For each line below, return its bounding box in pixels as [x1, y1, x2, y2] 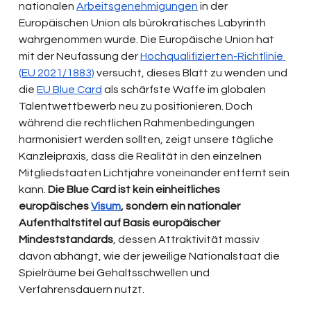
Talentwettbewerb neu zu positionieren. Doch [19, 101, 255, 112]
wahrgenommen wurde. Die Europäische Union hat [19, 34, 277, 46]
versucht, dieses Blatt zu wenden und [94, 67, 290, 79]
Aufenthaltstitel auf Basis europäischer [19, 217, 223, 229]
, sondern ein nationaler [121, 201, 243, 212]
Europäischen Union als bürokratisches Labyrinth [19, 17, 269, 29]
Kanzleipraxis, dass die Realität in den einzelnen [19, 151, 264, 162]
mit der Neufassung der [19, 51, 141, 62]
